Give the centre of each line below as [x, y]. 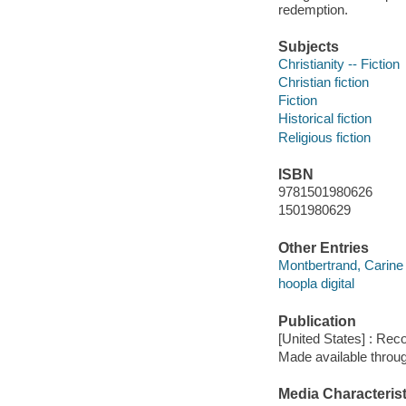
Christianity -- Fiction [338, 64]
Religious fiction [324, 137]
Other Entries [323, 247]
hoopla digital [316, 284]
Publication [317, 321]
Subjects [308, 46]
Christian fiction [323, 82]
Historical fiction [324, 119]
